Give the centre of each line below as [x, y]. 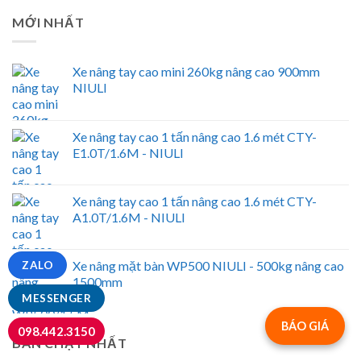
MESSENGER [56, 298]
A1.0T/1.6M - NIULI [129, 218]
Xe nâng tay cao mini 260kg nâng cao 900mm [196, 72]
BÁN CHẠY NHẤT [70, 343]
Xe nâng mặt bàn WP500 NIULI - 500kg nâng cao [208, 266]
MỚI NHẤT [48, 22]
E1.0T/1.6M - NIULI [128, 153]
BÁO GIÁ [305, 326]
